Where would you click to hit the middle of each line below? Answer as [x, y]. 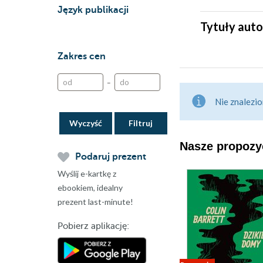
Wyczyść [86, 123]
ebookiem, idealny [90, 188]
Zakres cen [82, 56]
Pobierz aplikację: [93, 226]
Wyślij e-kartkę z [87, 173]
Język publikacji [93, 10]
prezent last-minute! [95, 202]
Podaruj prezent [111, 157]
